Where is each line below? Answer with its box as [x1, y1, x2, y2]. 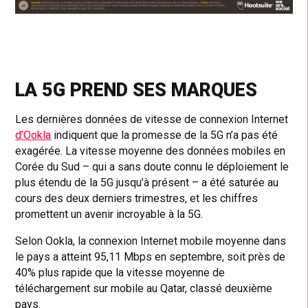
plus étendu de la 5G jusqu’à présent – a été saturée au [15, 175, 279, 189]
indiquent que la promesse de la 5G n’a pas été [51, 128, 278, 142]
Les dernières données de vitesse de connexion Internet [15, 112, 289, 126]
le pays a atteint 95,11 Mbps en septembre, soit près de [15, 250, 286, 263]
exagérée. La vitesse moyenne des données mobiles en [15, 144, 286, 157]
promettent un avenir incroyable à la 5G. [15, 207, 203, 221]
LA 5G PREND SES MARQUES [15, 78, 258, 101]
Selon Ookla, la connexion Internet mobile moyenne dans [15, 234, 287, 247]
